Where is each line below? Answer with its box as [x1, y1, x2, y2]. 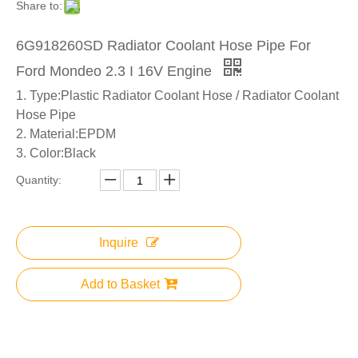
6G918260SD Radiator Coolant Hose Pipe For [16, 38, 311, 54]
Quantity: [16, 173, 62, 186]
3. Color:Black [16, 146, 96, 160]
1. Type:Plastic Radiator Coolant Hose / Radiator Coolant [16, 89, 339, 102]
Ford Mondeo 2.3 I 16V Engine [16, 63, 216, 79]
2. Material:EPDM [16, 127, 116, 141]
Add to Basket [80, 277, 160, 291]
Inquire [98, 236, 138, 249]
